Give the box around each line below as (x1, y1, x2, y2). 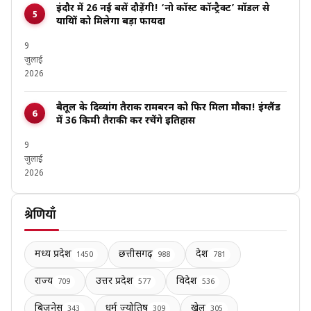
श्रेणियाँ (24, 205, 56, 226)
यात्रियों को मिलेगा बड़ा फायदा (56, 15, 165, 29)
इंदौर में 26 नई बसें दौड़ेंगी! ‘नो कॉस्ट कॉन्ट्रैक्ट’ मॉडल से (56, 2, 269, 16)
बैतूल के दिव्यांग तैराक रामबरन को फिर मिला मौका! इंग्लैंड (56, 101, 280, 115)
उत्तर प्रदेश (96, 275, 133, 289)
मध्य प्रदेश (35, 248, 72, 262)
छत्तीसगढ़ (119, 248, 153, 262)
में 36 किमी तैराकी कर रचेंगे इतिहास (56, 115, 195, 128)
